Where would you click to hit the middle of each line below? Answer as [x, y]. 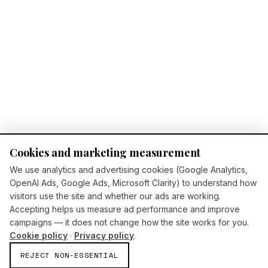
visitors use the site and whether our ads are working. [115, 196]
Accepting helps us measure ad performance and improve [125, 209]
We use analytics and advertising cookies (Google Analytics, [129, 170]
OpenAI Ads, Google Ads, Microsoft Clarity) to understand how [133, 183]
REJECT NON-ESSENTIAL [69, 255]
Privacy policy [104, 235]
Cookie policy [39, 235]
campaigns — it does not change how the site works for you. [129, 222]
